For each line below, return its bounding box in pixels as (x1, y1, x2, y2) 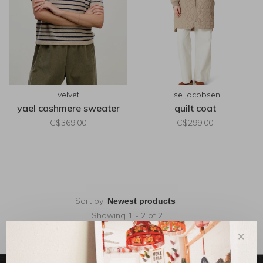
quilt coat (174, 102, 216, 114)
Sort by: (75, 195, 105, 207)
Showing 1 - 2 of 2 (92, 210, 163, 221)
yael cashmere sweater (16, 102, 120, 114)
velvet (57, 89, 79, 100)
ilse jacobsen (170, 89, 220, 100)
